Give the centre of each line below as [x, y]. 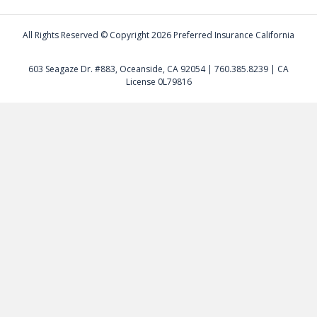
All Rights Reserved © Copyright [87, 35]
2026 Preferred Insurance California [223, 35]
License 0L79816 [158, 82]
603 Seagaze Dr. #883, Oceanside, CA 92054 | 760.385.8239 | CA [158, 69]
